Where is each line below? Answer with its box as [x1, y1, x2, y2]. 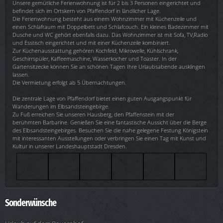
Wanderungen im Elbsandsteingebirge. [12, 103, 110, 111]
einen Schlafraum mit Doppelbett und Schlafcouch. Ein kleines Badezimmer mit [12, 23, 209, 31]
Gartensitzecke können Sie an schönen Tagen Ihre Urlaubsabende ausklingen [12, 63, 205, 71]
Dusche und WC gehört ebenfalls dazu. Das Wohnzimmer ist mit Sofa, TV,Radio [12, 31, 208, 39]
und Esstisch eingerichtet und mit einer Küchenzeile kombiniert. [12, 39, 170, 47]
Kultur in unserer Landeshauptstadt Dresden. [12, 142, 127, 150]
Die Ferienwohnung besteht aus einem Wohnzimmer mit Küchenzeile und [12, 15, 197, 23]
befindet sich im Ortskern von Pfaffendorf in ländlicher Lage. [12, 7, 161, 15]
